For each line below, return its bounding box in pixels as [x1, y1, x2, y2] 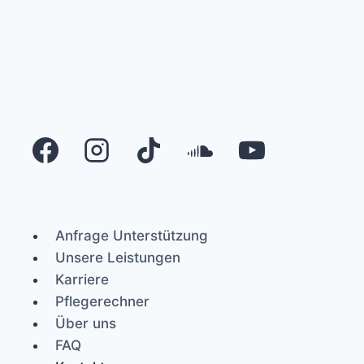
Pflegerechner [55, 292, 150, 310]
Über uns [55, 314, 117, 331]
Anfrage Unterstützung [55, 227, 209, 244]
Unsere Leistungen [55, 249, 181, 266]
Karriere [55, 271, 110, 288]
